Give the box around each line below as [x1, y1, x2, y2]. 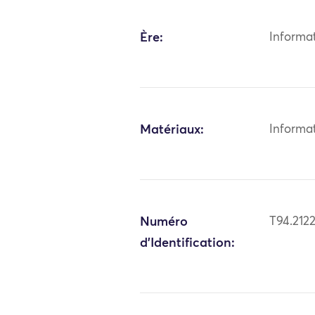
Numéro [140, 215, 188, 229]
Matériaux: [140, 123, 205, 136]
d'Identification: [140, 236, 236, 250]
